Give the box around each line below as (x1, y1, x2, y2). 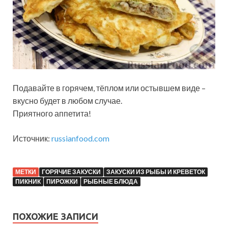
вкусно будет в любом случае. (13, 96, 122, 106)
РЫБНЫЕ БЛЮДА (83, 178, 138, 186)
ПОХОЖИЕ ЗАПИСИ (13, 211, 98, 222)
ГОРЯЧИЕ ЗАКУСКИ (42, 168, 101, 176)
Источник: (13, 133, 51, 144)
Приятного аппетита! (13, 108, 91, 119)
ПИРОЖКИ (46, 178, 78, 186)
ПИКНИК (15, 178, 41, 186)
